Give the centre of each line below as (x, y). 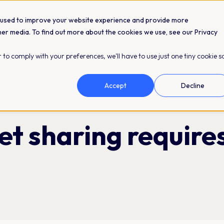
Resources (113, 46)
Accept (115, 86)
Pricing (170, 46)
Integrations (46, 46)
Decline (192, 86)
